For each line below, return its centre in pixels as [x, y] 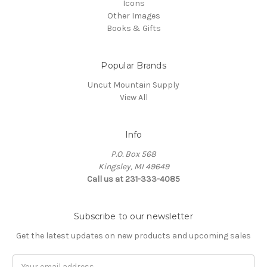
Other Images [133, 15]
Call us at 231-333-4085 [133, 179]
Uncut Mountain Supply [133, 85]
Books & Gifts [133, 28]
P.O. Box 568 [133, 154]
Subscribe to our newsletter [133, 216]
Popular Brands [133, 65]
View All [133, 97]
